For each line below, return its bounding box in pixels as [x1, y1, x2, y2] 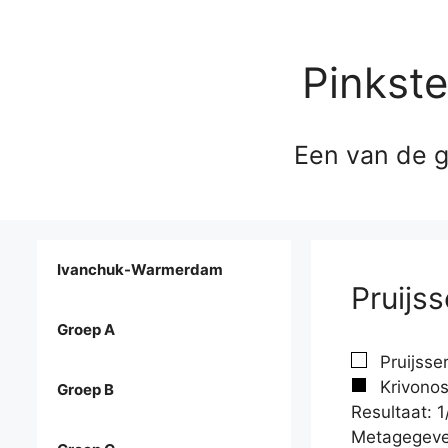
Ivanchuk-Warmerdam [57, 260, 223, 280]
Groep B [57, 380, 114, 400]
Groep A [57, 320, 115, 340]
